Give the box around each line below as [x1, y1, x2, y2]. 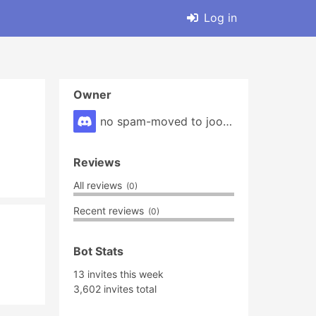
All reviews [73, 179, 125, 191]
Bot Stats [73, 244, 123, 258]
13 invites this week [73, 268, 164, 280]
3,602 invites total [73, 283, 157, 295]
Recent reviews [73, 205, 147, 217]
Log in [204, 10, 237, 25]
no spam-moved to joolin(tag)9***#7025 [223, 114, 232, 128]
